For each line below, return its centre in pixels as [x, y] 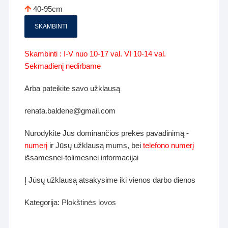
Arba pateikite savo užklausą [73, 89]
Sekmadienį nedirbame [63, 66]
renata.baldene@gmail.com [70, 111]
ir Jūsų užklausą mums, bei [95, 146]
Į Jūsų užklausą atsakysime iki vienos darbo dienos [110, 180]
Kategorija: [43, 203]
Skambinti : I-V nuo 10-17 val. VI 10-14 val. [95, 54]
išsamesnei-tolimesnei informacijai [82, 158]
